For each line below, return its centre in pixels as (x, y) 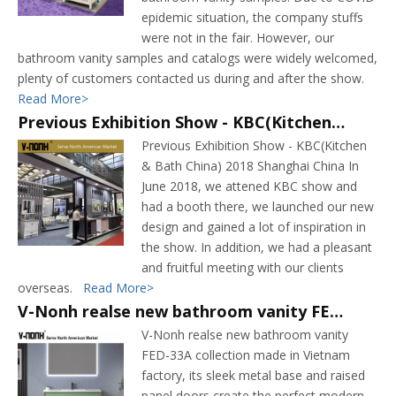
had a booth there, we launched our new (258, 206)
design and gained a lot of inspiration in (254, 227)
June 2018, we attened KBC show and (249, 186)
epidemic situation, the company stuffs (252, 17)
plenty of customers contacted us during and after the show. (194, 78)
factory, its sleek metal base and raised (253, 375)
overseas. (50, 288)
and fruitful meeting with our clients (243, 267)
